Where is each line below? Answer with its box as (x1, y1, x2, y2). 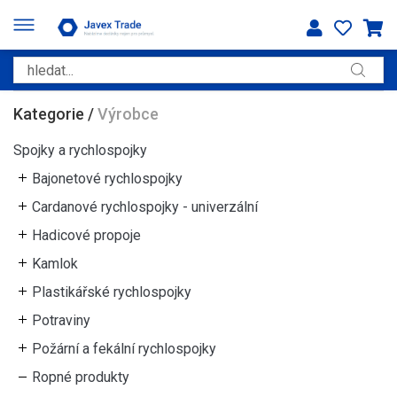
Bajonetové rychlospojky (32, 170, 183, 187)
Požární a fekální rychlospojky (32, 340, 216, 357)
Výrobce (97, 105, 159, 123)
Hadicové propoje (32, 227, 141, 244)
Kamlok (32, 255, 78, 272)
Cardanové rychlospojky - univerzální (32, 198, 258, 215)
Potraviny (32, 312, 90, 329)
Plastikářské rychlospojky (32, 284, 191, 300)
